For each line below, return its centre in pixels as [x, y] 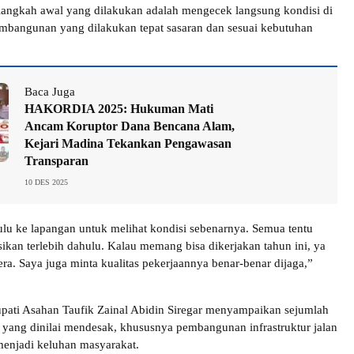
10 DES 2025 [46, 183]
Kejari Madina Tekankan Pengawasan [128, 144]
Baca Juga [50, 92]
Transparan [56, 161]
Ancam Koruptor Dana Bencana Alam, [130, 126]
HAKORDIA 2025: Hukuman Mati [119, 109]
